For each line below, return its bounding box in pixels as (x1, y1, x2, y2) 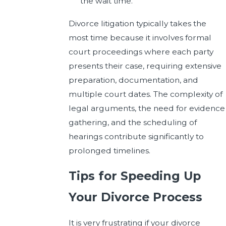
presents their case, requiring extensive (68, 61, 221, 71)
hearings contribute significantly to (68, 131, 204, 141)
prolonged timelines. (68, 145, 150, 155)
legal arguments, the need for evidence (68, 103, 225, 113)
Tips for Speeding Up (68, 168, 201, 184)
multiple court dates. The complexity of (68, 89, 222, 99)
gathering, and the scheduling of (68, 117, 197, 127)
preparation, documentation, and (68, 75, 198, 85)
